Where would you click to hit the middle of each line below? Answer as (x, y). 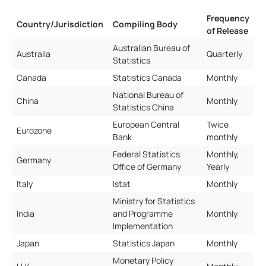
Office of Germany (147, 167)
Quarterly (224, 54)
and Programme (143, 213)
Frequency (228, 18)
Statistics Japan (144, 243)
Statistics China (143, 107)
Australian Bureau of (151, 48)
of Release (227, 31)
